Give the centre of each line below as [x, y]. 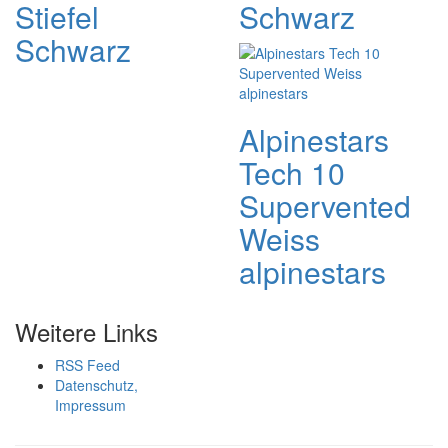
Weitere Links [86, 331]
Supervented [325, 205]
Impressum [90, 405]
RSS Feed [87, 365]
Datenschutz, [96, 385]
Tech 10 [292, 172]
